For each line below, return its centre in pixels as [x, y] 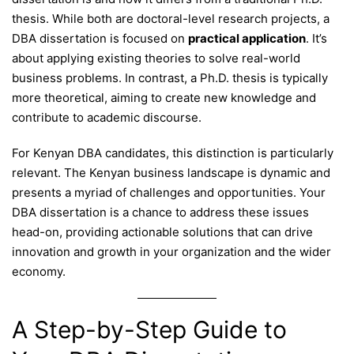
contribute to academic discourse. [107, 118]
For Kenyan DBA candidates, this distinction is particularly [173, 153]
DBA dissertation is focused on [100, 39]
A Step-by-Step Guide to [149, 329]
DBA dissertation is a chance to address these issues [160, 213]
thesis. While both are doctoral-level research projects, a [171, 19]
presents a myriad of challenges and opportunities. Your [169, 193]
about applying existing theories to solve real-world [156, 58]
